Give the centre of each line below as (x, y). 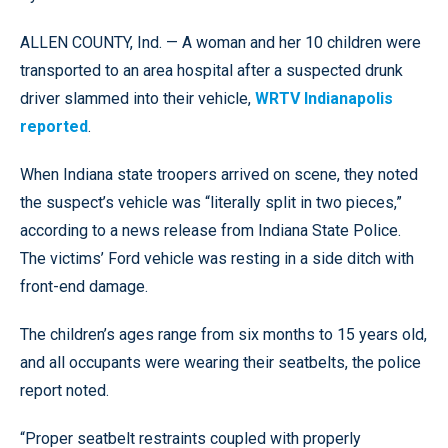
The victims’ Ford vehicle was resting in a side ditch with (217, 258)
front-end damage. (84, 286)
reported (54, 126)
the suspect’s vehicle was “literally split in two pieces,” (211, 202)
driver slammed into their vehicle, (137, 98)
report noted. (64, 390)
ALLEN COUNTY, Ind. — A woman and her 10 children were (220, 42)
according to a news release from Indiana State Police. (210, 230)
